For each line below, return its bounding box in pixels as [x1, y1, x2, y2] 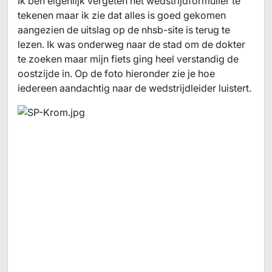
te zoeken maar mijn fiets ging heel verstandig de [18, 53, 239, 65]
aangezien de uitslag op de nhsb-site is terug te [18, 24, 230, 36]
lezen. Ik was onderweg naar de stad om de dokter [18, 38, 245, 50]
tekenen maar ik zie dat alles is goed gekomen [18, 9, 226, 21]
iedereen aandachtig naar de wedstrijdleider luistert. [18, 82, 251, 94]
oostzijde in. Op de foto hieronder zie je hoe [18, 67, 215, 80]
